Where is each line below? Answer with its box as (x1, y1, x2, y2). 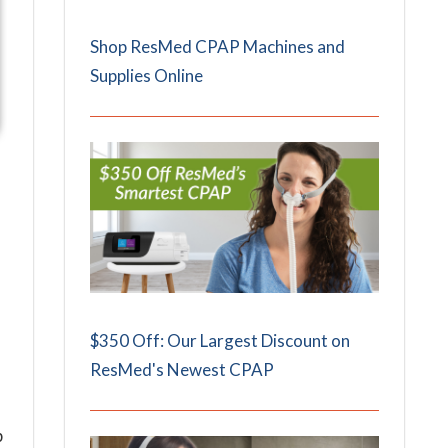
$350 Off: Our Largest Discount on (90, 330, 351, 352)
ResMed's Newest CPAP (90, 359, 275, 381)
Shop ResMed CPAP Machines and (90, 36, 346, 58)
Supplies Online (90, 65, 204, 87)
